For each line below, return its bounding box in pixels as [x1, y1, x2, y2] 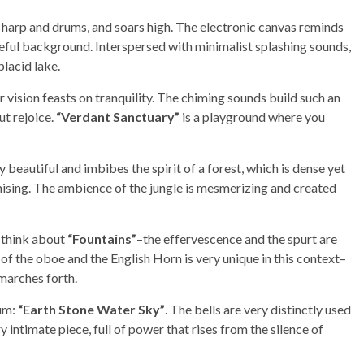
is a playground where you [180, 108, 325, 124]
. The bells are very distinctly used [165, 301, 351, 317]
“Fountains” [67, 230, 136, 246]
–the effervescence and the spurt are [136, 230, 337, 246]
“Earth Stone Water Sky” [18, 301, 165, 317]
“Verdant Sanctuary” [56, 108, 180, 124]
